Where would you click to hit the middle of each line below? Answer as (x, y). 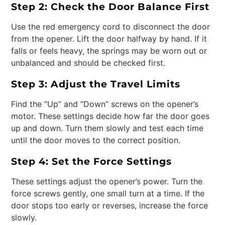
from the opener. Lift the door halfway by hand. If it (109, 38)
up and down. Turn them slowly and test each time (107, 128)
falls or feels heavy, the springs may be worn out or (109, 50)
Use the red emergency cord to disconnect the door (111, 26)
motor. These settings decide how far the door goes (110, 116)
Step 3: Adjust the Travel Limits (96, 84)
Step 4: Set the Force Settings (92, 161)
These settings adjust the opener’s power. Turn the (107, 182)
